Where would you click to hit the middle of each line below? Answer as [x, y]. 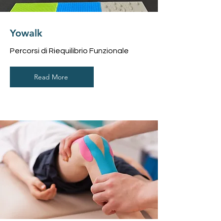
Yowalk [26, 33]
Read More [51, 77]
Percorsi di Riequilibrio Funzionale [69, 51]
